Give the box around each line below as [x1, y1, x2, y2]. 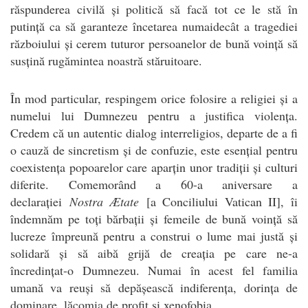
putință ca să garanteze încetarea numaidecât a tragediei [10, 17, 298, 34]
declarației [10, 192, 69, 210]
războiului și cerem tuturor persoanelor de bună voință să [10, 34, 298, 52]
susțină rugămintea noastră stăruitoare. [10, 52, 202, 69]
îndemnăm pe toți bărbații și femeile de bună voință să [10, 210, 298, 227]
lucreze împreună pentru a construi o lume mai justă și [10, 227, 298, 244]
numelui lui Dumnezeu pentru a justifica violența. [10, 107, 298, 124]
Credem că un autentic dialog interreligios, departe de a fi [10, 124, 298, 141]
